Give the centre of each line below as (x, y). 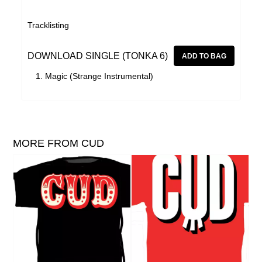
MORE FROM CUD (59, 143)
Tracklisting (49, 25)
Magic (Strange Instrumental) (99, 76)
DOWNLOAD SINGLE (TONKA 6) (98, 56)
